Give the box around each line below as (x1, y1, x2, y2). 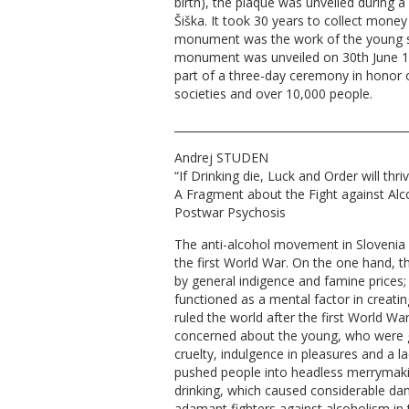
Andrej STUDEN (174, 149, 268, 167)
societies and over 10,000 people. (174, 85, 372, 103)
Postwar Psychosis (174, 204, 286, 222)
